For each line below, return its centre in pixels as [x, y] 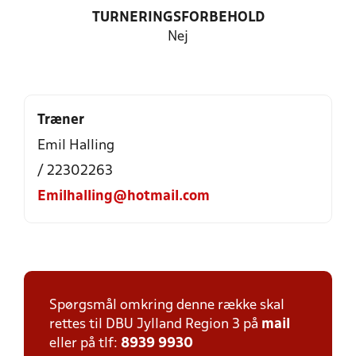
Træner [61, 120]
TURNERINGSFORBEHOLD [178, 18]
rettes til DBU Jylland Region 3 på [155, 325]
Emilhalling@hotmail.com [124, 197]
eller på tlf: [85, 344]
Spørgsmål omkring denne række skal [167, 306]
